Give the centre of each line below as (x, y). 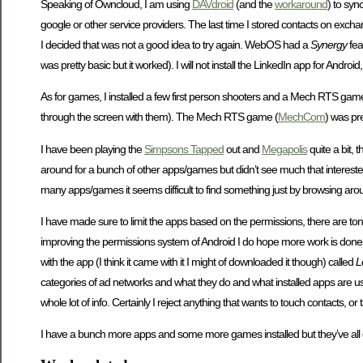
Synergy (329, 44)
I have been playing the (92, 149)
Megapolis (284, 149)
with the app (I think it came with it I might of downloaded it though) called (198, 261)
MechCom (301, 117)
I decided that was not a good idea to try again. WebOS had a (175, 44)
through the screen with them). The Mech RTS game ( (159, 117)
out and (243, 149)
